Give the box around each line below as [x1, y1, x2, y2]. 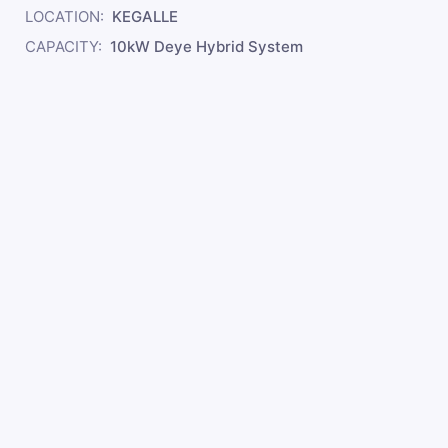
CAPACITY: [25, 37, 102, 56]
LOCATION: [25, 7, 104, 26]
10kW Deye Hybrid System [110, 37, 303, 56]
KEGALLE [112, 7, 178, 26]
